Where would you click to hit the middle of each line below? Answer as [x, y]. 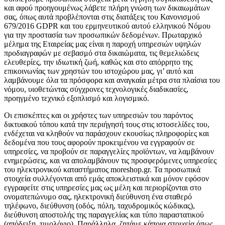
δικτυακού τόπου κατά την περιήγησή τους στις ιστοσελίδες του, [107, 125]
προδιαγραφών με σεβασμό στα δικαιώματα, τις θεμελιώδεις [101, 53]
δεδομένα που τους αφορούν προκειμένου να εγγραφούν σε [99, 143]
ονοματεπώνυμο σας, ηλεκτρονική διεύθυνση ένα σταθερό [98, 197]
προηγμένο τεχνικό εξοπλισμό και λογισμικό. [77, 98]
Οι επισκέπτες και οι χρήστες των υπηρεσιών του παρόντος [98, 116]
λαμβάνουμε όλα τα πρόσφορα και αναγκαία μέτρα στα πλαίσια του [112, 80]
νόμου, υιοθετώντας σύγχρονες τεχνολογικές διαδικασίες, [96, 89]
